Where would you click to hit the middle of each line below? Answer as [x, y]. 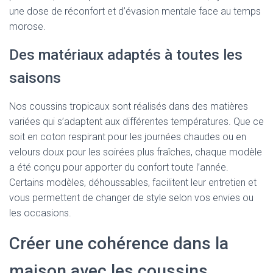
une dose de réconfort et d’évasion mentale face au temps [135, 11]
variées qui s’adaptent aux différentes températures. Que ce [136, 121]
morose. [27, 26]
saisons [35, 78]
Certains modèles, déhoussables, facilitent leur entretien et [133, 182]
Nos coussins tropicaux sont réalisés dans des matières [129, 106]
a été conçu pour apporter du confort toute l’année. [119, 167]
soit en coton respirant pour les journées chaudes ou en [128, 136]
